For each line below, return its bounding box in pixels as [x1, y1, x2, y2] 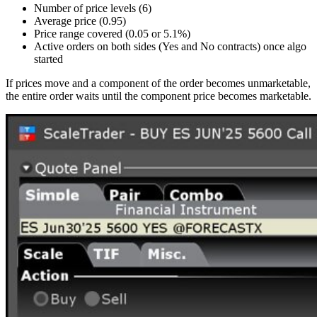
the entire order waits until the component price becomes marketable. [6, 90, 311, 103]
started [34, 53, 63, 66]
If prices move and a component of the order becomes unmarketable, [6, 77, 311, 90]
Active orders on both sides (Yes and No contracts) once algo [34, 40, 306, 53]
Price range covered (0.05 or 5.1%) [34, 28, 190, 40]
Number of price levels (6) [34, 2, 151, 15]
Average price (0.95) [34, 15, 126, 28]
